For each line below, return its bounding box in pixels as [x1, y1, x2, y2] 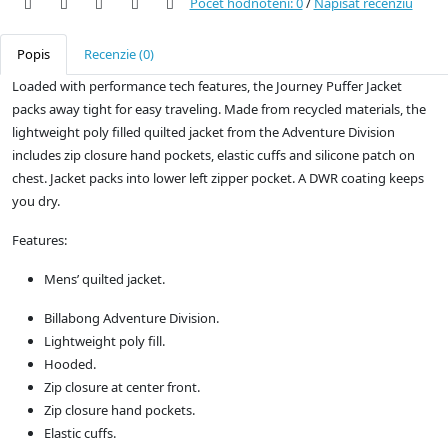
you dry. [12, 191, 60, 210]
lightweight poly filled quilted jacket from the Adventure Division [12, 122, 395, 141]
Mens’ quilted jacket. [44, 269, 165, 288]
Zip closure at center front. [44, 377, 200, 396]
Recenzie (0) [84, 44, 154, 63]
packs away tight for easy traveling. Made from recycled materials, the [12, 99, 426, 118]
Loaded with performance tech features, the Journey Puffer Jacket [12, 76, 402, 95]
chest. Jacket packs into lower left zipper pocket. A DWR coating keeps [12, 168, 424, 187]
